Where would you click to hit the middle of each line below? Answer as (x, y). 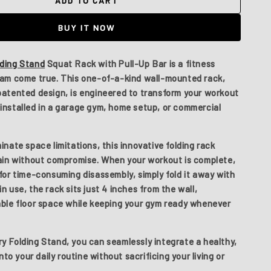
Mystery (22, 19)
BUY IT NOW (87, 28)
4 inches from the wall (148, 189)
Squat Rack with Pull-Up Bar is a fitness (130, 64)
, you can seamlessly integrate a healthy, (152, 241)
